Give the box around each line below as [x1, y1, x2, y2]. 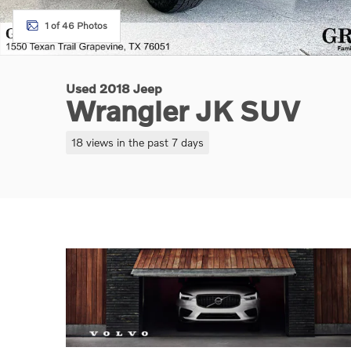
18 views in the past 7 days [71, 135, 204, 149]
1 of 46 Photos [45, 20, 107, 31]
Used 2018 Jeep [66, 81, 162, 96]
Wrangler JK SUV [66, 94, 300, 127]
